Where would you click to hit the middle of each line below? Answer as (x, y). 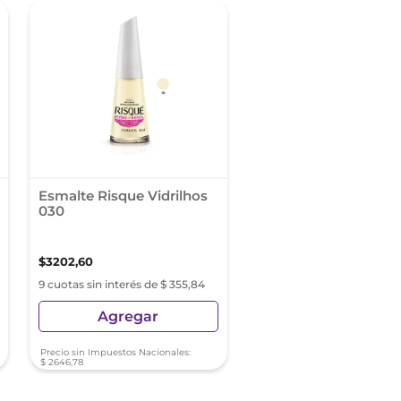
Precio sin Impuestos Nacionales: (115, 352)
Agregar (128, 316)
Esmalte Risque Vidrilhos (123, 196)
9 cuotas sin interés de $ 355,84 (121, 284)
